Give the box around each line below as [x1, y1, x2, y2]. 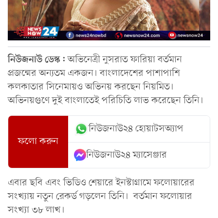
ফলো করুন [18, 135, 59, 148]
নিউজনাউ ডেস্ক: [8, 53, 65, 66]
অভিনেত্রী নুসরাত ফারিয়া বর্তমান [65, 53, 182, 66]
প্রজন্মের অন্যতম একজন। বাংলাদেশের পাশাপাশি [8, 67, 180, 80]
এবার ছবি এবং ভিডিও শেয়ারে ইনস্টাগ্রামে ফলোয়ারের [8, 176, 195, 189]
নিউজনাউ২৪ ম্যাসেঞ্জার [86, 148, 167, 162]
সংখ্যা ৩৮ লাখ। [8, 203, 67, 217]
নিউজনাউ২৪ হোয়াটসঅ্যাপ [89, 122, 184, 135]
